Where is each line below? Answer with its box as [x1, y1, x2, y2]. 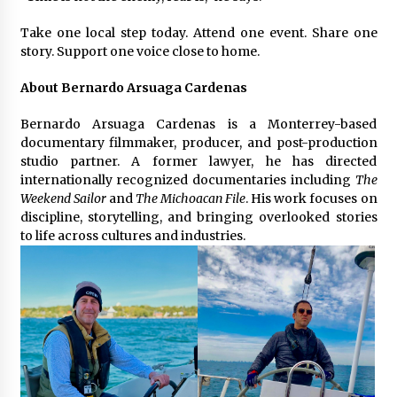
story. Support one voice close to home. [19, 43, 260, 59]
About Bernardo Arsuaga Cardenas [19, 79, 247, 96]
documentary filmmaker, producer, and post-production [19, 134, 378, 151]
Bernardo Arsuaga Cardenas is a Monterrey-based [19, 115, 378, 132]
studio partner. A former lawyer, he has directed [19, 152, 378, 169]
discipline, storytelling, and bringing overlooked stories [19, 208, 378, 225]
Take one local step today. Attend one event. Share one [19, 24, 378, 41]
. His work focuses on [245, 190, 378, 206]
